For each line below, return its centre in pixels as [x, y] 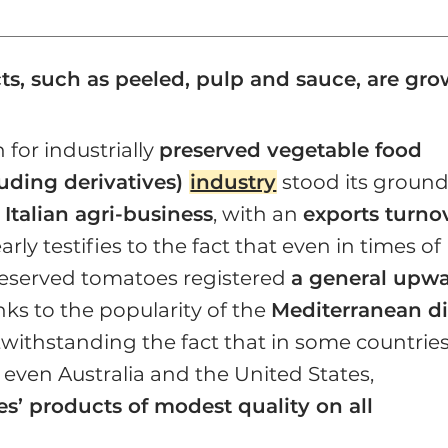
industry [233, 182]
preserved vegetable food [291, 150]
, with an [258, 214]
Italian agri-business [109, 214]
